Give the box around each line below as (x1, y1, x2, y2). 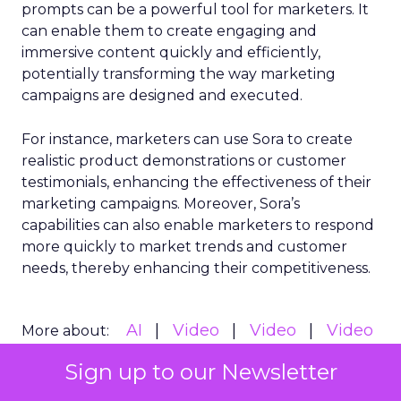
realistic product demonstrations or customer (21, 152, 346, 169)
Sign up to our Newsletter (64, 359, 337, 385)
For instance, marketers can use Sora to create (21, 131, 353, 148)
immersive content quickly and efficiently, (21, 44, 320, 61)
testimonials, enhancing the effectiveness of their (21, 174, 371, 191)
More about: (21, 322, 109, 339)
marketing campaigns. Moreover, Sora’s (21, 195, 300, 212)
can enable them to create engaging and (21, 22, 317, 39)
